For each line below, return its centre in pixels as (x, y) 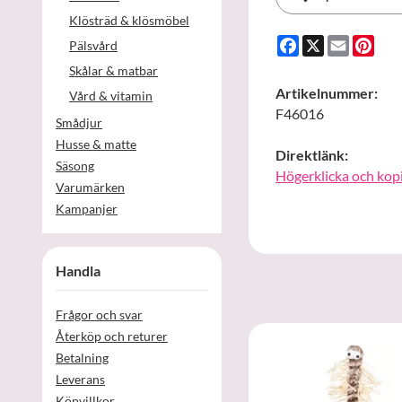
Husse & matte (96, 144)
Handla (78, 270)
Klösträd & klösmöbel (129, 20)
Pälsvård (93, 45)
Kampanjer (87, 208)
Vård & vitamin (111, 95)
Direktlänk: (312, 154)
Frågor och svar (99, 314)
